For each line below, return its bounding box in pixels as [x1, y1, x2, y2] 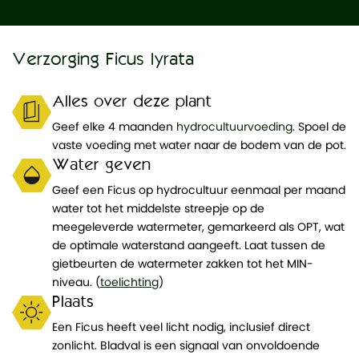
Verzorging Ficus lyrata [12, 52, 194, 69]
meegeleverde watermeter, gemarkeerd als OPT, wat [52, 219, 345, 235]
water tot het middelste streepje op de [52, 200, 264, 216]
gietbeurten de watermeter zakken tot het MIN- [52, 256, 313, 272]
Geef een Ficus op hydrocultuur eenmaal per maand [52, 182, 345, 198]
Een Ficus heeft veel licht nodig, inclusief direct [52, 319, 310, 335]
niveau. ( [52, 274, 100, 290]
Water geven [52, 158, 151, 173]
